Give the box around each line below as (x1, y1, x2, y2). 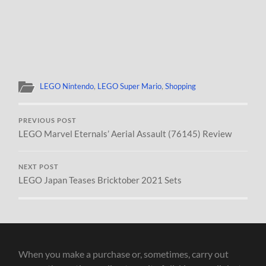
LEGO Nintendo (40, 81, 94, 91)
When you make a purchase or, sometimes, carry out (18, 248, 229, 260)
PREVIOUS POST (18, 117, 77, 125)
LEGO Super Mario (97, 81, 162, 91)
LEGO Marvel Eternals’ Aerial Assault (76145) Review (18, 128, 232, 140)
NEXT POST (18, 163, 59, 171)
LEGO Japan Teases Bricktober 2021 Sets (18, 175, 182, 186)
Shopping (165, 81, 197, 91)
